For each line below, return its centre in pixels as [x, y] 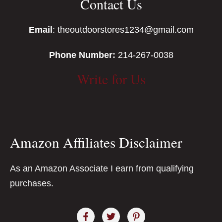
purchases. [32, 184]
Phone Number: [83, 55]
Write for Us [111, 79]
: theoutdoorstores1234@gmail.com [123, 30]
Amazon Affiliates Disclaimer [96, 142]
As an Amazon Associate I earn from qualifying [102, 169]
